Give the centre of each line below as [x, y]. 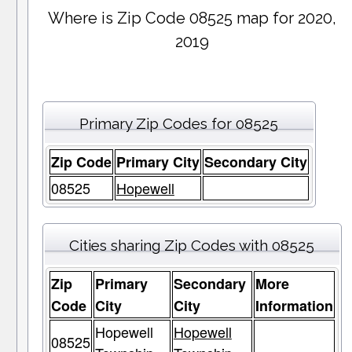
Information [294, 306]
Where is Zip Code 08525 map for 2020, [192, 18]
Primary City [158, 162]
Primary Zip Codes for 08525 [179, 124]
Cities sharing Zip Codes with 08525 [192, 246]
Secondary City [255, 162]
